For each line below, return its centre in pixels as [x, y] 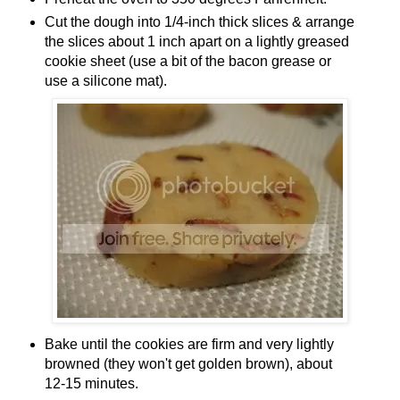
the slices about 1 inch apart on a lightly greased [196, 42]
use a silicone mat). [105, 81]
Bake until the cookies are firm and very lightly [189, 345]
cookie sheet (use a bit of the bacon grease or [187, 62]
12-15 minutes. [91, 384]
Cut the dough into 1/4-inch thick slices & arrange [199, 22]
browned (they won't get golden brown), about [188, 364]
